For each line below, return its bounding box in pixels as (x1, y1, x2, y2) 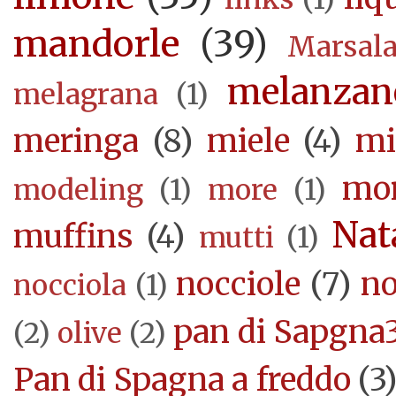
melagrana (13, 77, 158, 113)
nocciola (13, 268, 126, 304)
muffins (13, 217, 133, 257)
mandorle (13, 21, 179, 67)
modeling (13, 172, 143, 209)
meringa (13, 121, 139, 162)
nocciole (176, 264, 301, 305)
